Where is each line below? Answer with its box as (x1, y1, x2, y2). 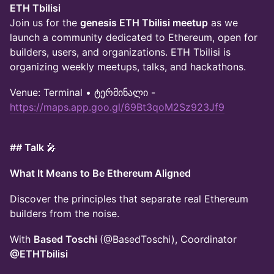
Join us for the (10, 17, 80, 29)
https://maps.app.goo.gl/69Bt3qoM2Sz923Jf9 (10, 101, 224, 113)
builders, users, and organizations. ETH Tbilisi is (10, 46, 231, 58)
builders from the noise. (10, 207, 119, 220)
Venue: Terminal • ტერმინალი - (10, 86, 155, 98)
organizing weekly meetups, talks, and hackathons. (10, 61, 246, 73)
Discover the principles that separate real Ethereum (10, 193, 248, 205)
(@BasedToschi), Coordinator (100, 233, 237, 245)
